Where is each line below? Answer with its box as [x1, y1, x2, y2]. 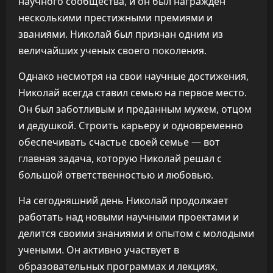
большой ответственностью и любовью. [18, 168, 213, 182]
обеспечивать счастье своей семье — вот [18, 135, 220, 149]
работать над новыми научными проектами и [18, 210, 239, 224]
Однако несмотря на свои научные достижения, [18, 69, 249, 83]
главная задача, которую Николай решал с [18, 152, 222, 165]
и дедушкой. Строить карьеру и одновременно [18, 119, 243, 132]
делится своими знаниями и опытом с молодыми [18, 227, 254, 240]
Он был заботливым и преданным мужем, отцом [18, 102, 252, 116]
